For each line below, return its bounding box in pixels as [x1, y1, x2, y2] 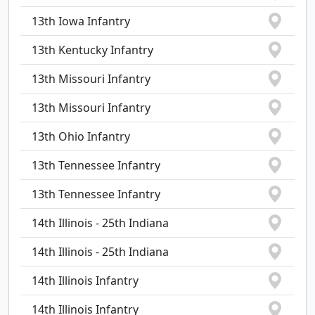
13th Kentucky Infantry [32, 42, 153, 58]
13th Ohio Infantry [32, 129, 130, 144]
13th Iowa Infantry [32, 13, 130, 29]
